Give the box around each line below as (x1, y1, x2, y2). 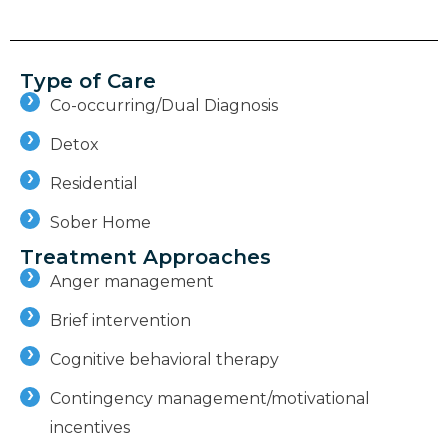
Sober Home (50, 212, 151, 232)
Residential (50, 173, 138, 193)
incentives (50, 417, 130, 437)
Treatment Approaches (20, 244, 271, 269)
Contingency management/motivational (50, 388, 370, 408)
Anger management (50, 271, 214, 291)
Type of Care (20, 68, 156, 93)
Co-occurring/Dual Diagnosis (50, 95, 278, 115)
